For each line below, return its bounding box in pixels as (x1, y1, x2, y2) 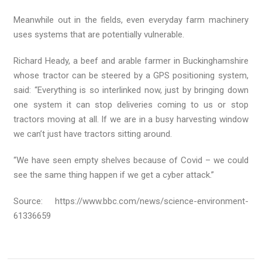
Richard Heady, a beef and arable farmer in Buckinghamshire (13, 56, 249, 67)
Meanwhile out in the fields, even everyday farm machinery (13, 15, 249, 26)
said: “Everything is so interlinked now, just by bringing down (13, 85, 249, 96)
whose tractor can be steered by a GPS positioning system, (13, 70, 249, 81)
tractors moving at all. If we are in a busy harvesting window (13, 114, 249, 125)
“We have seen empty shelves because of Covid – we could (13, 155, 249, 166)
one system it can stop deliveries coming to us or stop (13, 99, 249, 111)
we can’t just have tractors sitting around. (13, 129, 173, 140)
